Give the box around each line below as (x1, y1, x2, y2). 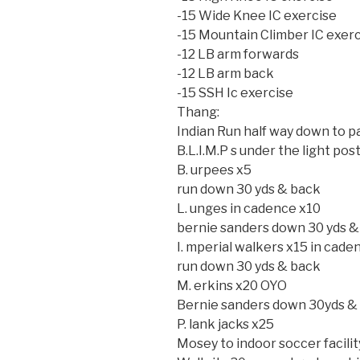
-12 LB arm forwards (177, 47, 299, 62)
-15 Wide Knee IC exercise (177, 8, 337, 23)
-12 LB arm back (177, 66, 274, 81)
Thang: (177, 104, 219, 120)
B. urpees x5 (177, 162, 252, 178)
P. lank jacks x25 (177, 317, 274, 332)
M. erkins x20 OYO (177, 278, 287, 293)
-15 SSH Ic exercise (177, 85, 293, 100)
